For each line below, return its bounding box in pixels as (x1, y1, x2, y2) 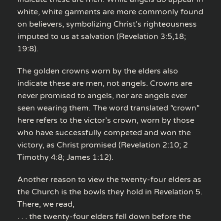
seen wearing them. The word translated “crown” (17, 103, 200, 113)
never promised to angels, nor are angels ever (17, 90, 187, 101)
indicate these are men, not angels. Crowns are (17, 78, 192, 88)
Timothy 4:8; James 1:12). (17, 152, 113, 162)
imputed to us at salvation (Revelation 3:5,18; (17, 31, 186, 41)
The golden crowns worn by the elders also (17, 66, 178, 76)
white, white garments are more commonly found (17, 6, 203, 17)
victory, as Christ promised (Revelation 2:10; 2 (17, 140, 188, 150)
